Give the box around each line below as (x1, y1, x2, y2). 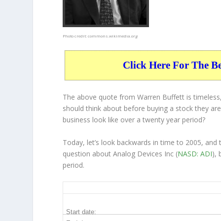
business (63, 115, 91, 125)
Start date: (66, 208, 97, 216)
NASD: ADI (178, 148, 213, 158)
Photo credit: (63, 33, 88, 38)
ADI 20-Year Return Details (72, 183, 158, 193)
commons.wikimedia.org (88, 33, 138, 38)
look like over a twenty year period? (90, 115, 206, 125)
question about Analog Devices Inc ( (63, 148, 178, 158)
